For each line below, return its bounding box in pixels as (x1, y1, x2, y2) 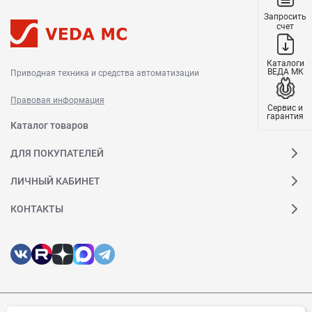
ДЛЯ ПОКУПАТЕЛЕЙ (10, 147, 104, 159)
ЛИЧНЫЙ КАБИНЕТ (10, 175, 100, 187)
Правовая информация (10, 95, 104, 105)
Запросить (264, 11, 306, 21)
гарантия (267, 111, 304, 120)
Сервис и (267, 102, 303, 112)
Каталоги (266, 58, 304, 68)
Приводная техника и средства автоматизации (10, 68, 199, 78)
